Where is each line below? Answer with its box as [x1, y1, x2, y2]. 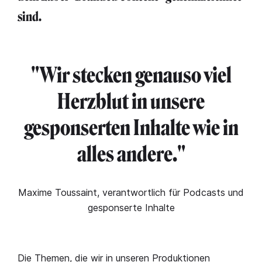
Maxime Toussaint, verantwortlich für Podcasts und [18, 187, 244, 198]
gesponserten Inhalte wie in [23, 115, 239, 140]
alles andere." [77, 142, 185, 167]
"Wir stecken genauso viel [30, 63, 232, 88]
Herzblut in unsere [57, 89, 205, 114]
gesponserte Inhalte [87, 202, 175, 213]
